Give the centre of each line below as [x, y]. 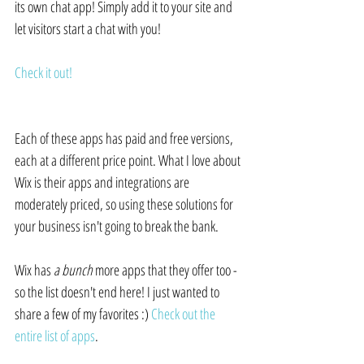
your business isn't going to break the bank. [117, 226]
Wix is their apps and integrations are [103, 182]
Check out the [184, 314]
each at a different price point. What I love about [129, 160]
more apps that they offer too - [166, 270]
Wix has [34, 270]
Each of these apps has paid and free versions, [125, 139]
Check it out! [43, 73]
